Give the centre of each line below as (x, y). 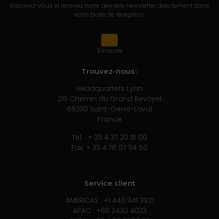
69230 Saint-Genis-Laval (109, 109)
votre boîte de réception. (109, 14)
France (109, 119)
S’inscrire (109, 51)
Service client (109, 183)
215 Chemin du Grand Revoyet (109, 99)
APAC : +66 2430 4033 (109, 211)
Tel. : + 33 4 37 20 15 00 (109, 137)
